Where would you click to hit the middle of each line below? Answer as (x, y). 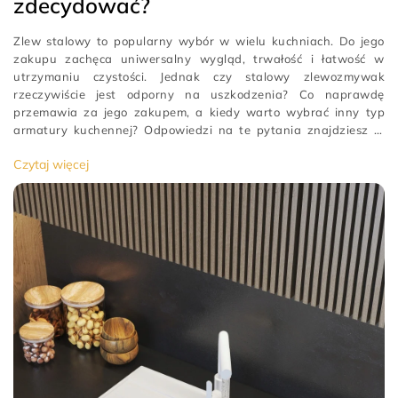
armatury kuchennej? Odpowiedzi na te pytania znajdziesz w (199, 130)
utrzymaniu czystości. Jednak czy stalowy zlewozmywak (199, 76)
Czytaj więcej (51, 164)
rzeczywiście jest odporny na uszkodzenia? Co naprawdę (199, 94)
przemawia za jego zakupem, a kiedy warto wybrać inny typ (199, 112)
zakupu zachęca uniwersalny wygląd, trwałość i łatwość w (199, 59)
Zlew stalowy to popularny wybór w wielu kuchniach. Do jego (199, 41)
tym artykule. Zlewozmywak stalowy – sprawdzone (162, 147)
